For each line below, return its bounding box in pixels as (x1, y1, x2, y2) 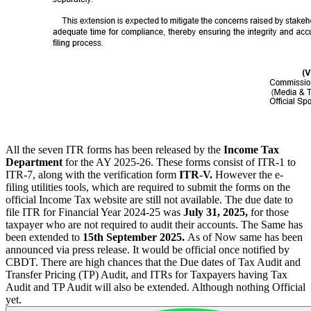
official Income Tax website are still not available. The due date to (6, 193, 293, 205)
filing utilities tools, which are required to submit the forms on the (6, 180, 290, 193)
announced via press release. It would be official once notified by (6, 243, 289, 255)
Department (6, 155, 62, 168)
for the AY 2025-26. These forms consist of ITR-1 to (62, 155, 296, 168)
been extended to (6, 230, 83, 243)
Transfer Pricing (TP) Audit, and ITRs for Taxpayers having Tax (6, 268, 287, 280)
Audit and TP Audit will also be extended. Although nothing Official (6, 280, 305, 293)
